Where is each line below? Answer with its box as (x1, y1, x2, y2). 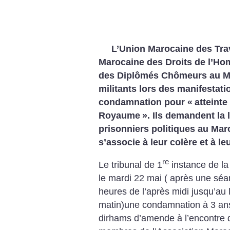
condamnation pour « (99, 97, 193, 107)
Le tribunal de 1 (99, 159, 162, 170)
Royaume (99, 110, 140, 121)
